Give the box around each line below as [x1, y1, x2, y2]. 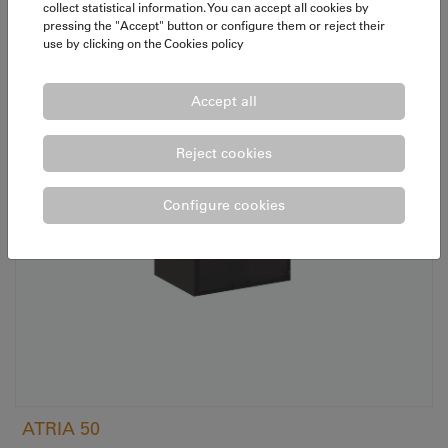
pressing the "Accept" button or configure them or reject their [43, 17, 385, 33]
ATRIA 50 [22, 417, 100, 439]
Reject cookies [176, 143, 272, 162]
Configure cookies [163, 195, 285, 214]
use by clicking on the [43, 35, 164, 51]
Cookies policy [164, 35, 244, 51]
